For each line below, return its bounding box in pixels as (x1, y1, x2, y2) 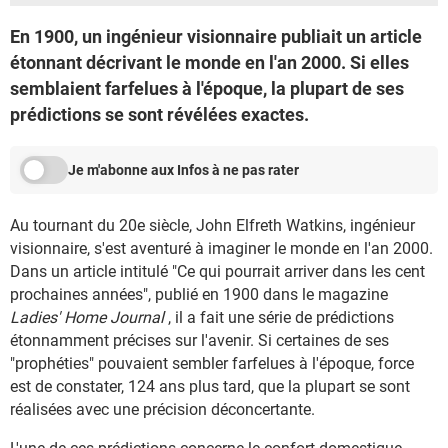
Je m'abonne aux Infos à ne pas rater (68, 162, 299, 178)
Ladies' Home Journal (10, 308, 164, 327)
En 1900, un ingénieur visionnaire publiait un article (10, 26, 422, 47)
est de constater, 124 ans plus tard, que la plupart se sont (10, 377, 410, 396)
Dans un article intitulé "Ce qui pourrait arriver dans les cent (10, 262, 425, 281)
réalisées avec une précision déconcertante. (10, 400, 315, 419)
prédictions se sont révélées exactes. (10, 104, 309, 125)
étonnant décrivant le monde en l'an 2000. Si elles (10, 52, 409, 73)
